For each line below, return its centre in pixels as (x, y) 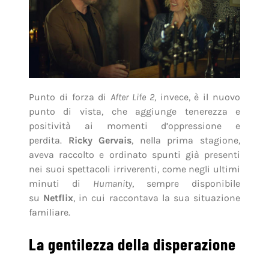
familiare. (49, 213)
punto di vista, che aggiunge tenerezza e (134, 112)
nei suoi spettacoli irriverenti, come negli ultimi (134, 169)
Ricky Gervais (100, 141)
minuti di (61, 184)
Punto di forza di (70, 97)
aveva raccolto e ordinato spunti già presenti (134, 155)
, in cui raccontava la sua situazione (157, 198)
